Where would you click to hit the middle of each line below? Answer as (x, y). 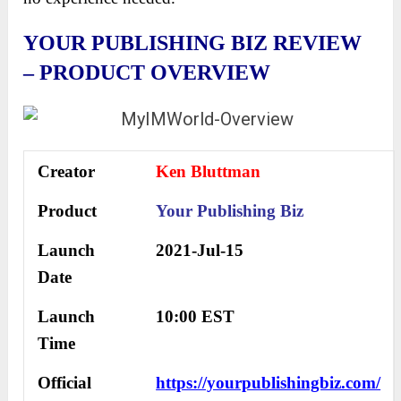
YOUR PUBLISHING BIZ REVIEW (193, 43)
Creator (67, 172)
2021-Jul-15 (200, 251)
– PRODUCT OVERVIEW (147, 73)
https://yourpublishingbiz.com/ (269, 383)
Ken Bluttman (209, 172)
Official (65, 383)
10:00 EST (196, 317)
